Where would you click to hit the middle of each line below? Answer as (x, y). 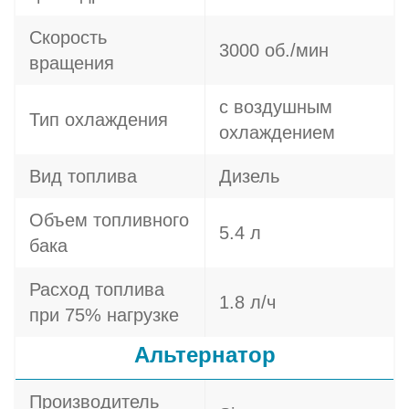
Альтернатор (204, 355)
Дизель (249, 176)
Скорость (68, 37)
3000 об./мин (274, 50)
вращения (72, 63)
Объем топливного (109, 220)
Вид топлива (83, 176)
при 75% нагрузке (104, 315)
